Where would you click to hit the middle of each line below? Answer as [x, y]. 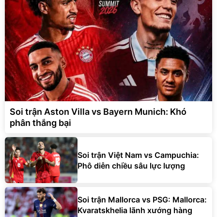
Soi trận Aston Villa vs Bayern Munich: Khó [98, 112]
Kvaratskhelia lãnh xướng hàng [135, 210]
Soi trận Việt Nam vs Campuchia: [138, 155]
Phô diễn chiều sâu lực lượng [131, 165]
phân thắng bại [40, 123]
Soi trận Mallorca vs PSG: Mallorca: [142, 199]
